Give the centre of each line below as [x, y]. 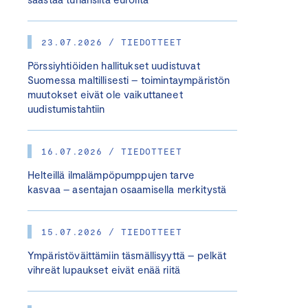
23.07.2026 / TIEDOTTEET [112, 42]
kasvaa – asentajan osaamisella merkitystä [127, 189]
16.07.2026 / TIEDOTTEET [112, 151]
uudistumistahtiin [66, 109]
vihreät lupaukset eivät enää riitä [104, 269]
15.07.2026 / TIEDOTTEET [112, 232]
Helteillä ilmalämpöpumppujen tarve [111, 175]
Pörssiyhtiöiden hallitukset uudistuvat [114, 65]
